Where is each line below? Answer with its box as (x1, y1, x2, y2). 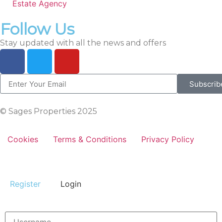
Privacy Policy (141, 134, 194, 145)
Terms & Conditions (53, 134, 126, 145)
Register (10, 179, 41, 189)
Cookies (7, 134, 38, 145)
